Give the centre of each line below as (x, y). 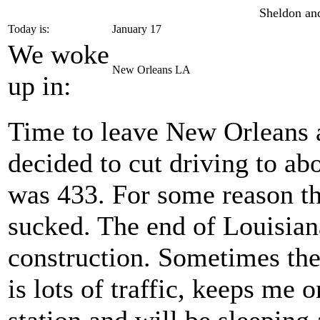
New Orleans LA (151, 70)
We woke (59, 54)
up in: (40, 86)
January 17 (137, 29)
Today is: (29, 29)
